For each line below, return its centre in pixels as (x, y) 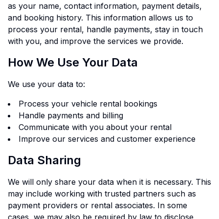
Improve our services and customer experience (107, 139)
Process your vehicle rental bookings (88, 104)
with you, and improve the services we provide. (96, 41)
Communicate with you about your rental (95, 127)
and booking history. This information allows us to (100, 18)
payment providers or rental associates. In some (98, 205)
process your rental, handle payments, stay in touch (105, 29)
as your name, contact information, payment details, (105, 6)
